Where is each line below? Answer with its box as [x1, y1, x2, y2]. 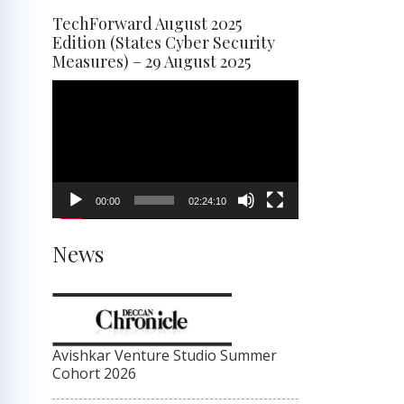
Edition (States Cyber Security [52, 31, 275, 53]
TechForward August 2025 [52, 12, 242, 34]
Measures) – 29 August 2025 [52, 50, 251, 72]
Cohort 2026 [52, 363, 136, 384]
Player [51, 101, 94, 122]
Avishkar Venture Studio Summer [52, 345, 277, 366]
